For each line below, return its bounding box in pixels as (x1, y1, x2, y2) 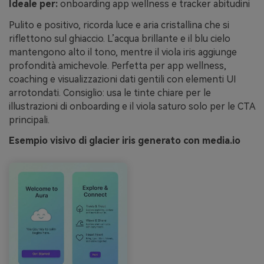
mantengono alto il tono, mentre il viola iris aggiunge (9, 46, 237, 58)
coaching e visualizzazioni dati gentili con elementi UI (9, 73, 236, 85)
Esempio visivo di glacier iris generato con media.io (9, 135, 240, 147)
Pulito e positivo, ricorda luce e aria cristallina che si (9, 19, 229, 31)
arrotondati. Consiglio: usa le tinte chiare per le (9, 87, 211, 98)
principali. (9, 114, 49, 126)
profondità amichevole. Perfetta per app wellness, (9, 60, 226, 71)
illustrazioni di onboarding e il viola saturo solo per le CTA (9, 100, 255, 112)
